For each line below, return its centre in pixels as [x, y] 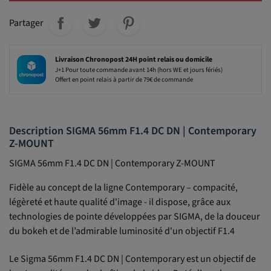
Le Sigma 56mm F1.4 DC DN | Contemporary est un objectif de [132, 259]
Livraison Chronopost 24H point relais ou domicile [134, 59]
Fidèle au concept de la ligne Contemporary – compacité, [123, 187]
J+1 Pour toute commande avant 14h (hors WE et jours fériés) [139, 70]
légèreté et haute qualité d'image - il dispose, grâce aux [120, 202]
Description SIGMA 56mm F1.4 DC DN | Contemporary [133, 131]
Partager [26, 23]
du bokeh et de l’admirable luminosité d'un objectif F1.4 [122, 231]
